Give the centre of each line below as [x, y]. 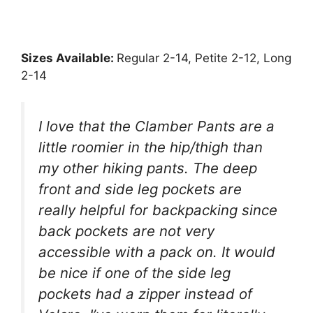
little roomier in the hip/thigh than [151, 147]
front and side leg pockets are [140, 189]
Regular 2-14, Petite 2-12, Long [204, 58]
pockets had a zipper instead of [145, 294]
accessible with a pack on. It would [157, 252]
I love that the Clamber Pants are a [156, 126]
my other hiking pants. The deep [148, 168]
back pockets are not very [126, 231]
